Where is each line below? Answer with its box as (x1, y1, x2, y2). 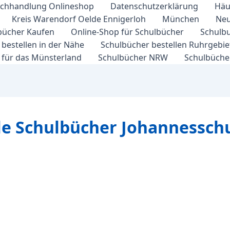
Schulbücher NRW (98, 52, 168, 63)
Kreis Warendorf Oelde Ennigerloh (12, 13, 146, 25)
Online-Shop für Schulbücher (71, 26, 184, 37)
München (162, 13, 199, 25)
